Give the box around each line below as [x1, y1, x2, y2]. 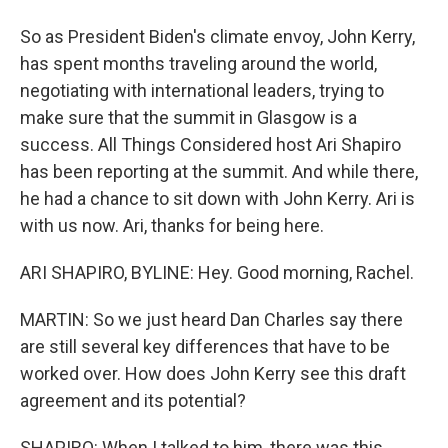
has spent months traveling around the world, [20, 53, 377, 74]
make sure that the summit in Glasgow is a [20, 107, 357, 128]
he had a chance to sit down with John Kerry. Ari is [20, 188, 415, 209]
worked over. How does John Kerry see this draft [20, 363, 406, 384]
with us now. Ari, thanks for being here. [20, 215, 324, 236]
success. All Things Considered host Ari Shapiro [20, 134, 401, 155]
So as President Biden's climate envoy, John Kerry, [20, 26, 415, 47]
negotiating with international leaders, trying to [20, 80, 384, 101]
